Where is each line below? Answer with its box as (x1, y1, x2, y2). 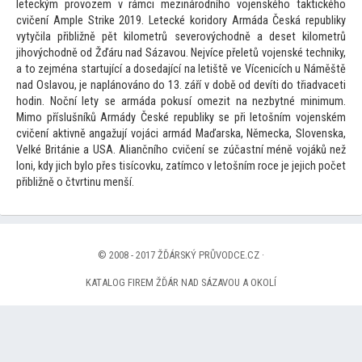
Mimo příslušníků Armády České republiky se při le (16, 111, 259, 125)
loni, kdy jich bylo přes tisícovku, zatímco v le (16, 159, 222, 174)
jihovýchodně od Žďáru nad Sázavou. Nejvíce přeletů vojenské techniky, (16, 46, 346, 61)
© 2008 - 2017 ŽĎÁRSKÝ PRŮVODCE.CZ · (98, 249, 264, 262)
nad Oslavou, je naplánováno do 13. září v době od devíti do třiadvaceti (16, 78, 346, 93)
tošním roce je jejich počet (222, 159, 346, 174)
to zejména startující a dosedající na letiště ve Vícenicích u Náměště (24, 62, 347, 77)
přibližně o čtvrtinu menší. (16, 175, 134, 190)
